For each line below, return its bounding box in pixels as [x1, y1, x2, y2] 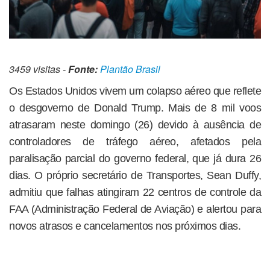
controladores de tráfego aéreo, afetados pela [9, 136, 261, 148]
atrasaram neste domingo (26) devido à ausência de [9, 119, 261, 131]
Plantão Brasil [100, 62, 160, 77]
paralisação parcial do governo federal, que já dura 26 [9, 152, 261, 165]
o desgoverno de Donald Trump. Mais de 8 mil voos [9, 102, 261, 115]
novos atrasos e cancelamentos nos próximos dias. [9, 220, 240, 233]
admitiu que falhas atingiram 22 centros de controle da [9, 186, 261, 199]
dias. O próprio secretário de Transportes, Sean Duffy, [9, 169, 261, 182]
